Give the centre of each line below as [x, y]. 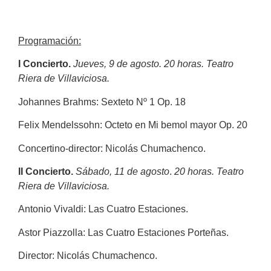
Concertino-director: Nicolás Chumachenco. [112, 148]
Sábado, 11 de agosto [122, 171]
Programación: [50, 41]
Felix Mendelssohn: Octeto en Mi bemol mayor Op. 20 [133, 125]
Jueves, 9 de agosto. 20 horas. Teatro [153, 64]
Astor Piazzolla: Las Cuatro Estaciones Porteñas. [123, 232]
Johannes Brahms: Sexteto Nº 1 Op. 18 [102, 102]
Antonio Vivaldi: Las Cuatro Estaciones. [103, 209]
